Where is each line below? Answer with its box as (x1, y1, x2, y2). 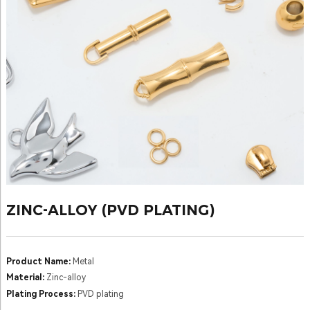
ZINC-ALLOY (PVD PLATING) (6, 201, 215, 219)
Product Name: (6, 257, 71, 267)
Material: (6, 273, 44, 283)
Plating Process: (6, 289, 75, 299)
